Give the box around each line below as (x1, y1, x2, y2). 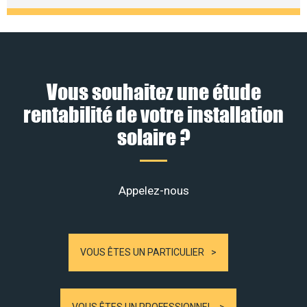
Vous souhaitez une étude (46, 79, 261, 104)
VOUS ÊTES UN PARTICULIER (80, 247, 204, 258)
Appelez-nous (118, 184, 189, 197)
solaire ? (116, 124, 191, 149)
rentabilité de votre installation (23, 101, 284, 127)
